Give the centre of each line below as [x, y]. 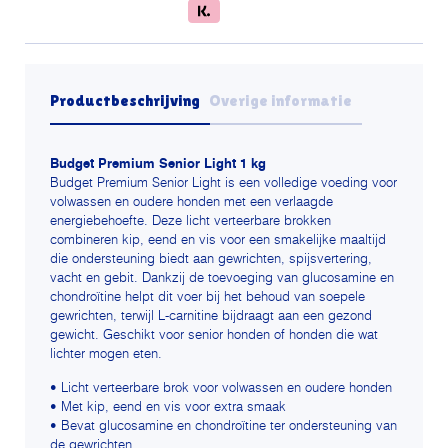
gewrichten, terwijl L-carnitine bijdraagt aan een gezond [211, 317]
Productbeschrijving [125, 101]
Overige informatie [280, 101]
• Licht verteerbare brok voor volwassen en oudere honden [221, 389]
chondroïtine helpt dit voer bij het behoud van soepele [207, 298]
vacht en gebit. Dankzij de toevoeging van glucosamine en [222, 279]
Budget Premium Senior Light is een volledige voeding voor [223, 184]
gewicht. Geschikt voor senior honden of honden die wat [214, 336]
